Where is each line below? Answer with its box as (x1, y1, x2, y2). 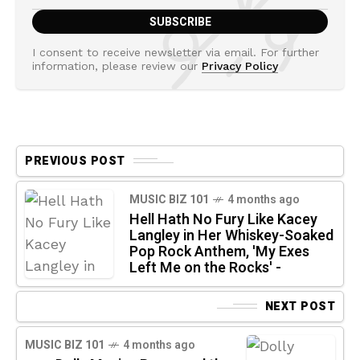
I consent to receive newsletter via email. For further (32, 45, 319, 59)
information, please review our (32, 59, 202, 72)
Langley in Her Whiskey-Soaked (129, 224, 333, 247)
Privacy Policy (202, 59, 278, 72)
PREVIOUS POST (25, 152, 125, 170)
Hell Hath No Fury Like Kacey (129, 208, 317, 231)
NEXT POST (264, 297, 335, 315)
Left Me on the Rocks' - (129, 256, 281, 279)
